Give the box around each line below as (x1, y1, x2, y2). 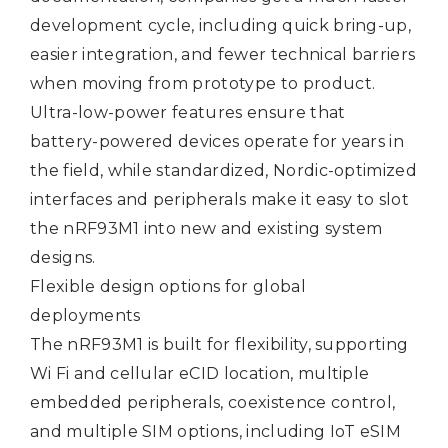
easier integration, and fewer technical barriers (30, 45, 416, 64)
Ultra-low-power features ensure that (30, 103, 346, 122)
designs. (30, 248, 96, 267)
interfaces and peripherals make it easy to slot (30, 190, 410, 209)
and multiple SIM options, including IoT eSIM (30, 422, 402, 441)
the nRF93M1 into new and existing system (30, 219, 383, 238)
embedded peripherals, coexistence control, (30, 393, 396, 412)
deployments (30, 306, 141, 325)
